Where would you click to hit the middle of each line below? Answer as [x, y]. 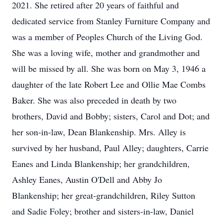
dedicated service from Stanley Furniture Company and [111, 21]
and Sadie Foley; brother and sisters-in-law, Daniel [103, 211]
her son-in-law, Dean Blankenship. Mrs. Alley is [99, 132]
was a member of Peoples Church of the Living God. [107, 37]
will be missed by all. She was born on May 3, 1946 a [109, 68]
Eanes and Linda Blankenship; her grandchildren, [101, 164]
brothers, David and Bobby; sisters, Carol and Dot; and [111, 116]
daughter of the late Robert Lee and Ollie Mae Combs [109, 84]
